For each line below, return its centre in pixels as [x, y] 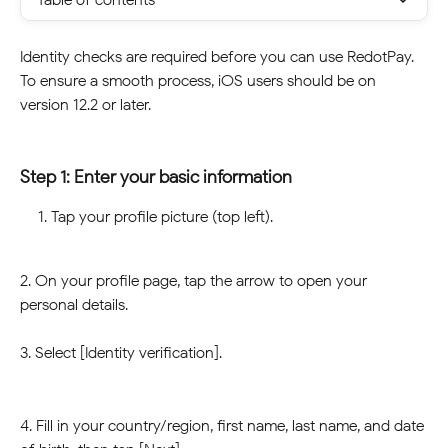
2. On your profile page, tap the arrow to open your [195, 281]
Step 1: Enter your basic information [156, 177]
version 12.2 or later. [87, 104]
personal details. [74, 305]
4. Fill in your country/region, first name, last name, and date [224, 426]
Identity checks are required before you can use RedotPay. [219, 56]
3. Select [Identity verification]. [123, 353]
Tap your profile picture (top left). [164, 216]
